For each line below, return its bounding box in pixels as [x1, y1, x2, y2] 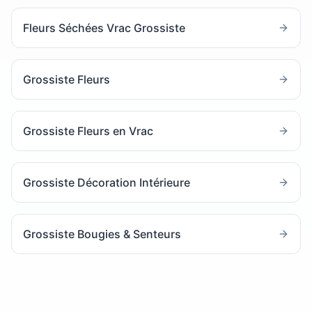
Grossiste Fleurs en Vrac [23, 124, 153, 138]
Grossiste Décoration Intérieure [23, 175, 190, 189]
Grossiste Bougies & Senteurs [23, 227, 181, 241]
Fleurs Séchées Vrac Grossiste [23, 21, 185, 35]
